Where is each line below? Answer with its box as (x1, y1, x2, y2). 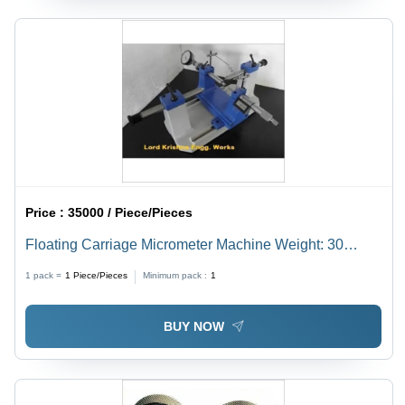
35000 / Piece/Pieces (68, 204, 193, 220)
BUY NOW (163, 319, 224, 334)
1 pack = (25, 269, 62, 280)
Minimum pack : (143, 269, 208, 280)
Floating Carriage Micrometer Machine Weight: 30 (25, 236, 344, 252)
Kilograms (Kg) (25, 258, 122, 274)
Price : (25, 204, 69, 220)
